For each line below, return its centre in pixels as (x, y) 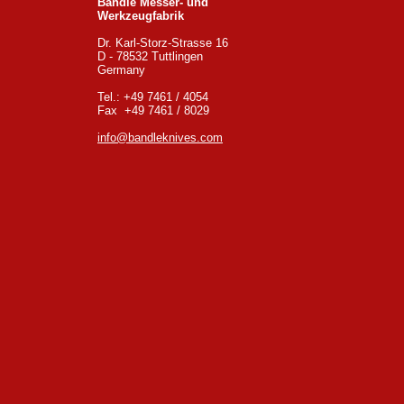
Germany (121, 70)
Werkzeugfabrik (141, 16)
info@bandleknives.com (160, 138)
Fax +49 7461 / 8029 (153, 110)
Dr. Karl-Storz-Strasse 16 (163, 43)
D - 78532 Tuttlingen (150, 56)
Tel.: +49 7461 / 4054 (153, 97)
